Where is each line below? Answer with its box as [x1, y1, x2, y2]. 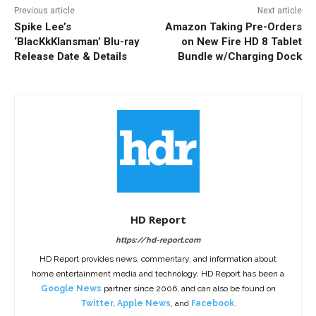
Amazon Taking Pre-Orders [164, 20, 302, 33]
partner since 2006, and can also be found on [101, 283, 276, 293]
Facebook [190, 298, 234, 308]
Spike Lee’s [14, 20, 71, 33]
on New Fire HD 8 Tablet [181, 35, 302, 48]
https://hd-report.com [116, 235, 200, 245]
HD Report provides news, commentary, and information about [39, 253, 276, 264]
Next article [257, 5, 302, 16]
